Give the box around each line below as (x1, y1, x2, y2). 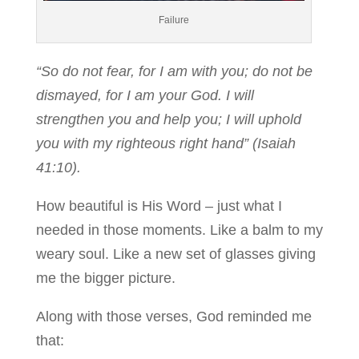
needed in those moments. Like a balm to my (35, 221, 323, 238)
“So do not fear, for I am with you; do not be (35, 63, 313, 79)
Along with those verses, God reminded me (35, 308, 312, 325)
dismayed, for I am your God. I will (35, 87, 254, 103)
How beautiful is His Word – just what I (35, 197, 282, 214)
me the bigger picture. (35, 269, 175, 286)
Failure (158, 14, 189, 26)
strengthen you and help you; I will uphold (35, 111, 301, 127)
